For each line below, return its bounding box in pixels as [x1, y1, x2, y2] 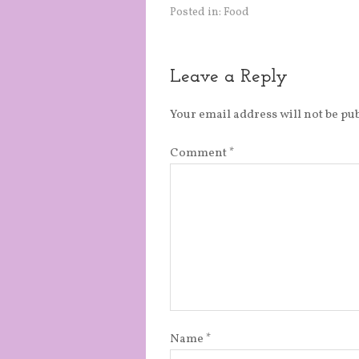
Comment [170, 145, 229, 163]
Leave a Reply [170, 67, 288, 87]
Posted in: [170, 5, 224, 21]
